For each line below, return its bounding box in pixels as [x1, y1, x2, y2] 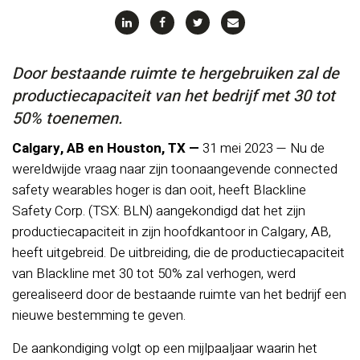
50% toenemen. [12, 107, 122, 130]
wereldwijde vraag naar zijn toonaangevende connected [12, 159, 337, 179]
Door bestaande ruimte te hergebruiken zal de [12, 62, 339, 85]
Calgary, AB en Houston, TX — [12, 138, 202, 158]
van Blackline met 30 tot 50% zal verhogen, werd [12, 264, 296, 284]
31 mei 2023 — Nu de [202, 138, 325, 158]
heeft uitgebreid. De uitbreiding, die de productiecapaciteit [12, 243, 345, 263]
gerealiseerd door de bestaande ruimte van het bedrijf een [12, 284, 346, 305]
